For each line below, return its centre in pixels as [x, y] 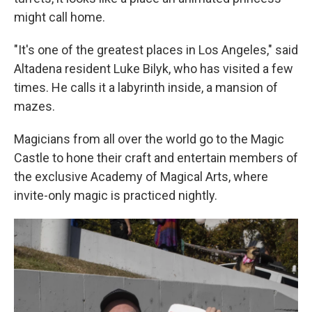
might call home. [60, 17]
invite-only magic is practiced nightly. [116, 195]
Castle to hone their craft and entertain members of [156, 158]
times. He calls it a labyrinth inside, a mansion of [146, 87]
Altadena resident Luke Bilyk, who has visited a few [154, 69]
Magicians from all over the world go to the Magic [149, 139]
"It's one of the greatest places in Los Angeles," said [156, 50]
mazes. [34, 106]
